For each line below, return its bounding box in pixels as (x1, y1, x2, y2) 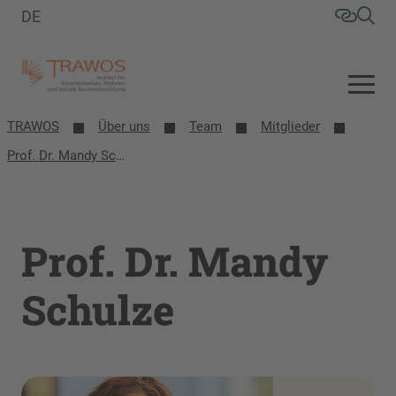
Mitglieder (261, 118, 320, 134)
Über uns (98, 118, 150, 134)
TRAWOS (7, 118, 59, 134)
